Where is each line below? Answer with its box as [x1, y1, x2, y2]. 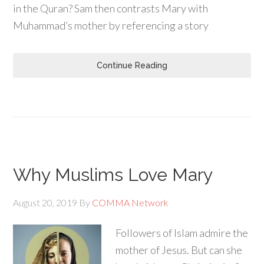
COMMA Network [92, 197, 169, 208]
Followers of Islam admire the [115, 226, 249, 239]
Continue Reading [97, 61, 167, 70]
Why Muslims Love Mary [13, 164, 213, 185]
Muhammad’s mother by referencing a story [13, 19, 209, 32]
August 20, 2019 [13, 197, 78, 208]
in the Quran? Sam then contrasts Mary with [13, 2, 209, 15]
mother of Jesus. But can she [115, 243, 243, 256]
